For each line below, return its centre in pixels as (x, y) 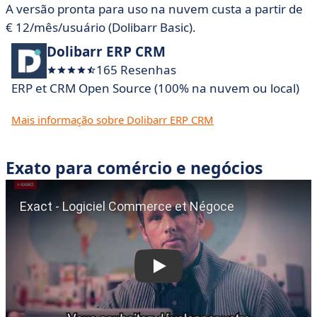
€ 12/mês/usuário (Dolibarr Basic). (101, 27)
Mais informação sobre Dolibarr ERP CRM (113, 120)
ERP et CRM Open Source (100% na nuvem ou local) (155, 88)
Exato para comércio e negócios (134, 168)
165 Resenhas (136, 70)
